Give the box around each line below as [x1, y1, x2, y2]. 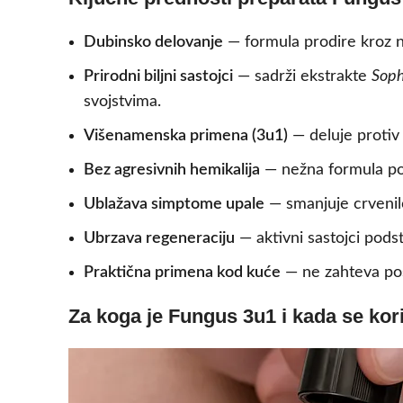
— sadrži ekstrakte [233, 68, 372, 85]
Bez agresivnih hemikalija [84, 162, 260, 179]
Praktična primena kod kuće [84, 264, 281, 282]
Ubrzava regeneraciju [84, 230, 235, 247]
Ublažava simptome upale [84, 196, 264, 213]
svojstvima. [84, 94, 161, 111]
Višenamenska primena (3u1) [84, 128, 288, 145]
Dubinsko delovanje [84, 34, 223, 51]
